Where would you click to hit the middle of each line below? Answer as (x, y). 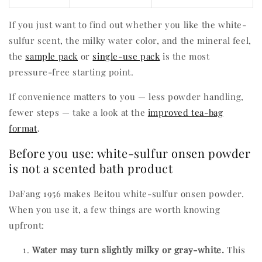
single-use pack (126, 56)
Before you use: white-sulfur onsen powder (130, 153)
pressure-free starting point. (71, 72)
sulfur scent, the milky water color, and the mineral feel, (130, 40)
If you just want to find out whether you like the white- (128, 24)
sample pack (52, 56)
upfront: (27, 225)
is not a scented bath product (91, 168)
